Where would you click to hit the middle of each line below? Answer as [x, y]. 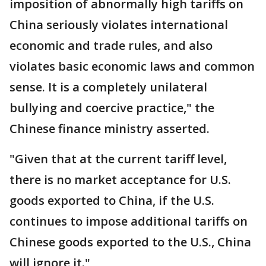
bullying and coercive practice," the [112, 108]
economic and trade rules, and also [111, 45]
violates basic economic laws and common [132, 66]
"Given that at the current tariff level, [118, 159]
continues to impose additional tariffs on [129, 221]
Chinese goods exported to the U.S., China [130, 242]
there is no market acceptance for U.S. [120, 180]
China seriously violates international [119, 25]
